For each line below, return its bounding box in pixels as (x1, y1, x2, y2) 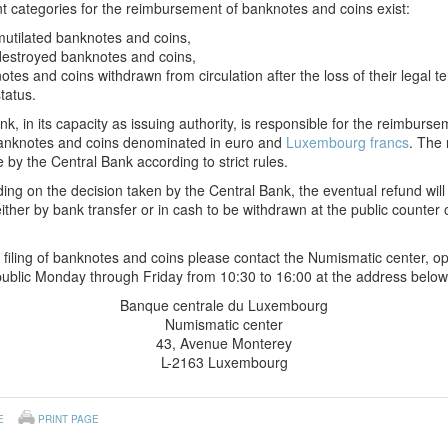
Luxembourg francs (286, 132, 409, 152)
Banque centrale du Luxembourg (120, 295, 328, 315)
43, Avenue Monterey (156, 333, 292, 353)
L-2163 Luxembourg (160, 352, 288, 372)
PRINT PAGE (38, 412, 99, 426)
